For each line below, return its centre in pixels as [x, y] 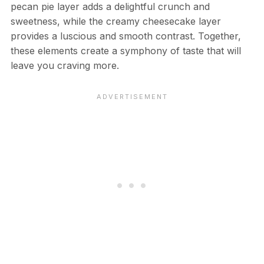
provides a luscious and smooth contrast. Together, [126, 36]
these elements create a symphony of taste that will [126, 50]
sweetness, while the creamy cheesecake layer [115, 21]
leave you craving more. [65, 65]
